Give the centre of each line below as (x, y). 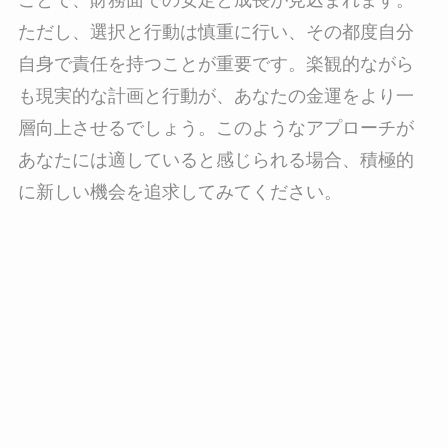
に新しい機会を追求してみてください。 (179, 192)
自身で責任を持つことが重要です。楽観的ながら (215, 64)
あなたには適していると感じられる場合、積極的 (215, 160)
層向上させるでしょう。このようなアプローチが (215, 128)
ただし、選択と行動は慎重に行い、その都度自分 (215, 32)
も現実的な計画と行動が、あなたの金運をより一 (215, 96)
